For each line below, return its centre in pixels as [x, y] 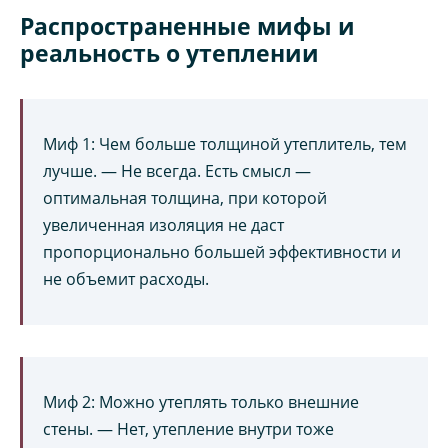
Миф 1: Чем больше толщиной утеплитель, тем [225, 144]
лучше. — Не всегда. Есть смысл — [177, 171]
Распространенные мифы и [187, 26]
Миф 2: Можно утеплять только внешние [201, 402]
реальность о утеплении [169, 53]
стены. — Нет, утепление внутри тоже [188, 429]
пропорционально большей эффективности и [222, 252]
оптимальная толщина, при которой [185, 198]
